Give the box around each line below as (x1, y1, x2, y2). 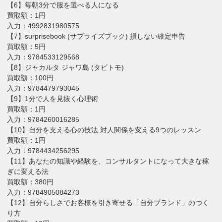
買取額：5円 (7, 42, 46, 51)
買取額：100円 (7, 73, 54, 82)
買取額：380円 (7, 177, 54, 186)
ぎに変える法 (7, 167, 49, 175)
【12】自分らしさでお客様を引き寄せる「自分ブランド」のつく (7, 198, 210, 207)
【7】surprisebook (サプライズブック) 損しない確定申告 (7, 32, 186, 40)
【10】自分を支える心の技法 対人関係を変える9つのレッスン (7, 125, 202, 134)
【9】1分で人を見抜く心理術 (7, 94, 99, 103)
